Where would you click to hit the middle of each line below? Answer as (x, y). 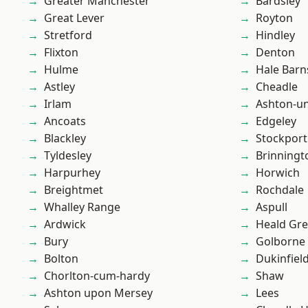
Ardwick (65, 224)
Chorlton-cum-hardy (97, 276)
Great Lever (74, 18)
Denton (275, 52)
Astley (59, 87)
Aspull (272, 207)
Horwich (278, 173)
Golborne (280, 241)
